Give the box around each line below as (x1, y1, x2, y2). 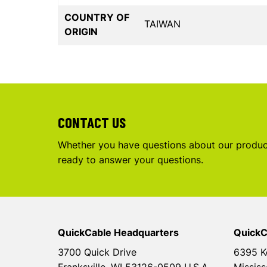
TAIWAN (144, 18, 181, 30)
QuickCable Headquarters (58, 226, 179, 239)
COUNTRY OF (64, 11, 129, 24)
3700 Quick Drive (58, 246, 136, 259)
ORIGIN (64, 26, 98, 38)
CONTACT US (58, 113, 126, 132)
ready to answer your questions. (58, 154, 203, 166)
